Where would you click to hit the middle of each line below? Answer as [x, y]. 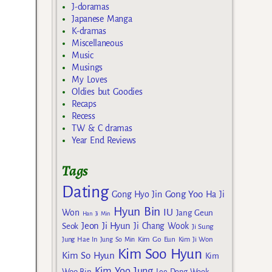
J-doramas [90, 6]
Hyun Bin [137, 212]
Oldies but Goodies [107, 91]
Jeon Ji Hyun [106, 226]
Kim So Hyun [88, 256]
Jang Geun [195, 213]
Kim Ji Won [195, 240]
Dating [85, 192]
